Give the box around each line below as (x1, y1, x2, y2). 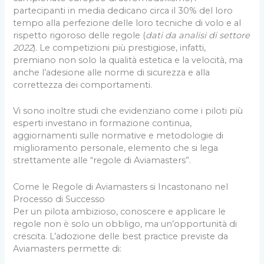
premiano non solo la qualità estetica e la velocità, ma (13, 55, 243, 66)
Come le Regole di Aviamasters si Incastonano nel (13, 181, 229, 192)
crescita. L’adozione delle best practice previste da (13, 230, 229, 242)
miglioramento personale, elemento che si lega (13, 143, 219, 154)
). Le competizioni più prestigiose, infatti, (33, 42, 206, 54)
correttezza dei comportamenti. (13, 80, 153, 91)
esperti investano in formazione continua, (13, 118, 192, 129)
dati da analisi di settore (146, 30, 250, 41)
